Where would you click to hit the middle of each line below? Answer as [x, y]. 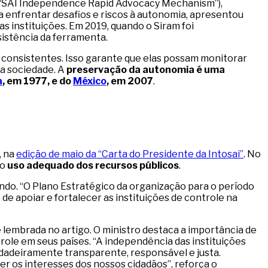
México [90, 81]
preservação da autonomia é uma [146, 70]
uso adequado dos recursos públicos [93, 166]
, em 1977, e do [38, 81]
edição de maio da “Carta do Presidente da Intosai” [130, 154]
